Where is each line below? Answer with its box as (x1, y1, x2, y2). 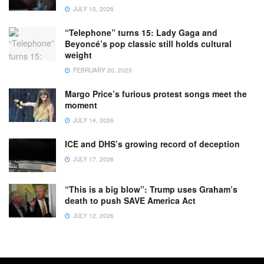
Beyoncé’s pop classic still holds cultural (65, 38, 232, 50)
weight (65, 49, 92, 61)
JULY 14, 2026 (71, 116, 114, 125)
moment (65, 99, 97, 111)
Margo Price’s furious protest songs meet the (65, 88, 247, 100)
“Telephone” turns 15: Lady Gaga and (65, 27, 217, 39)
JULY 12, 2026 (71, 212, 114, 220)
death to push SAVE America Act (65, 194, 196, 207)
